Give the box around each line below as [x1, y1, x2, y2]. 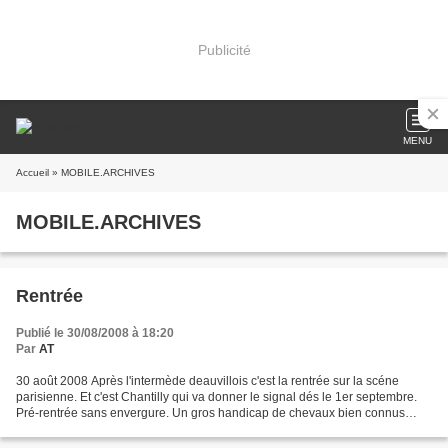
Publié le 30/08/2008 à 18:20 [16, 326, 174, 340]
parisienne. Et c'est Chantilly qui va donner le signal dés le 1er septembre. [16, 390, 417, 404]
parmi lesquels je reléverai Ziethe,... [16, 422, 209, 436]
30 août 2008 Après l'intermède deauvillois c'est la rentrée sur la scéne [16, 374, 399, 388]
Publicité [197, 41, 251, 58]
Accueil [16, 167, 49, 178]
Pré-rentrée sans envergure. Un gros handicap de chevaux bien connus [16, 406, 405, 420]
